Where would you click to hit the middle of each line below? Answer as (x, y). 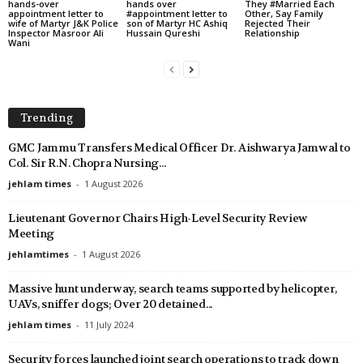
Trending (47, 118)
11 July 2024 (109, 324)
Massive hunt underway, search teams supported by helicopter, (173, 288)
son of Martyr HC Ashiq (177, 23)
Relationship (272, 32)
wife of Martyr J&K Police (63, 23)
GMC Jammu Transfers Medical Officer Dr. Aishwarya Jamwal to (179, 147)
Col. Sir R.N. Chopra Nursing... (87, 162)
